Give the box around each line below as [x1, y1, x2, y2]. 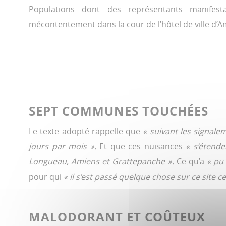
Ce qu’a [176, 155, 207, 167]
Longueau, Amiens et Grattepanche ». [29, 155, 177, 167]
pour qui [29, 171, 64, 182]
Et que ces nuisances [99, 140, 186, 152]
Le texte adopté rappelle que [29, 125, 143, 137]
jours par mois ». [29, 140, 100, 152]
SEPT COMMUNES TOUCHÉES [29, 102, 208, 120]
